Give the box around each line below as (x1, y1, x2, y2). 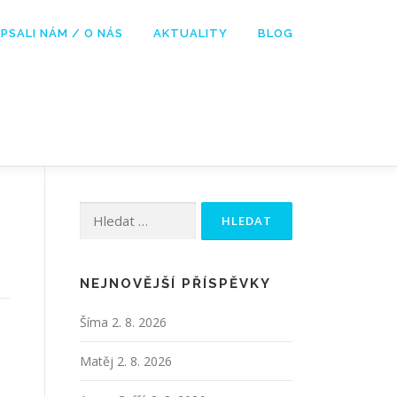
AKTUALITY (153, 27, 228, 40)
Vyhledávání (79, 203, 146, 220)
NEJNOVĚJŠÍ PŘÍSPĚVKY (80, 276, 271, 292)
